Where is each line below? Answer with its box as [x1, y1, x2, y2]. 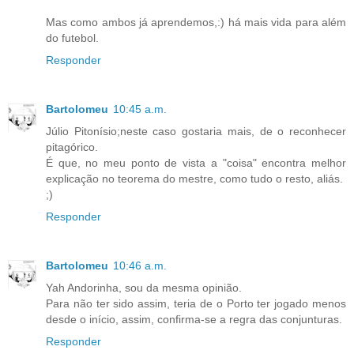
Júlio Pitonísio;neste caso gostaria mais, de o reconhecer [46, 125, 346, 138]
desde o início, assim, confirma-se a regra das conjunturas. [46, 313, 342, 326]
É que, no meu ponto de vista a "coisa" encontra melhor [46, 156, 346, 170]
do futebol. [46, 32, 99, 45]
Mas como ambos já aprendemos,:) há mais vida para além [46, 16, 346, 29]
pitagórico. [46, 141, 98, 154]
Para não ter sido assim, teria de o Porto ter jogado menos [46, 297, 346, 311]
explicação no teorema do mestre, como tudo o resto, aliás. [46, 172, 343, 186]
